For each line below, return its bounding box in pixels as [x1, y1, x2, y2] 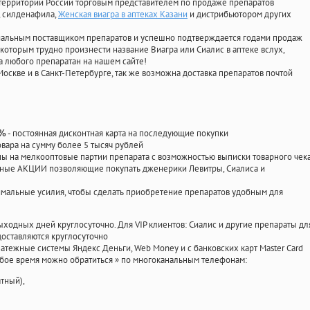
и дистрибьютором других [188, 8, 291, 21]
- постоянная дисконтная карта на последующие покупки [6, 127, 228, 140]
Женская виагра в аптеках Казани [58, 8, 188, 21]
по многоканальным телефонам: [121, 254, 247, 266]
